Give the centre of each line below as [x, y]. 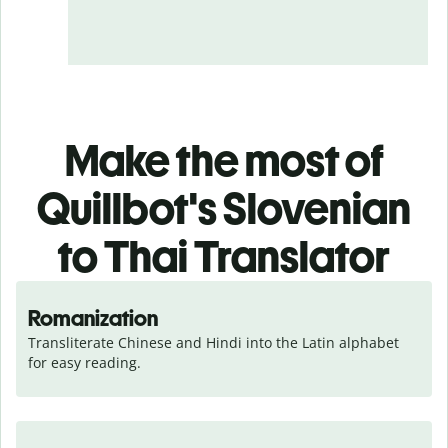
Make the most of [224, 160]
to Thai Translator [224, 256]
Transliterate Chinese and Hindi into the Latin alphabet [213, 342]
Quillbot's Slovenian [224, 208]
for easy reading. [84, 362]
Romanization [93, 318]
